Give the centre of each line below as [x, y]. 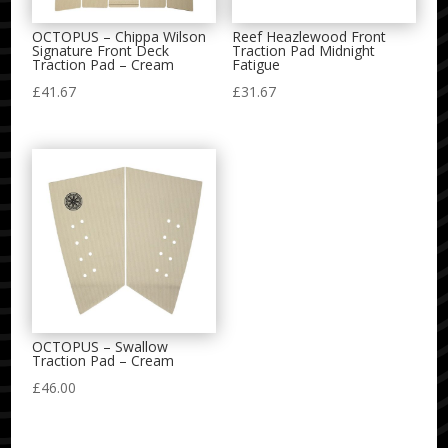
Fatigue [255, 65]
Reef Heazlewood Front [308, 37]
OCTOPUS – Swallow [100, 347]
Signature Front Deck [101, 51]
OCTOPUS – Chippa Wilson [119, 37]
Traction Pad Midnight [303, 51]
